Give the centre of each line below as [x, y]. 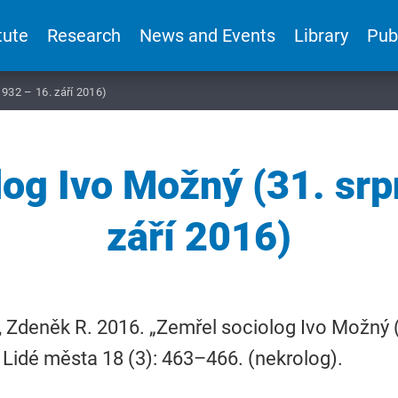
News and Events [207, 36]
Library [322, 36]
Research [84, 36]
